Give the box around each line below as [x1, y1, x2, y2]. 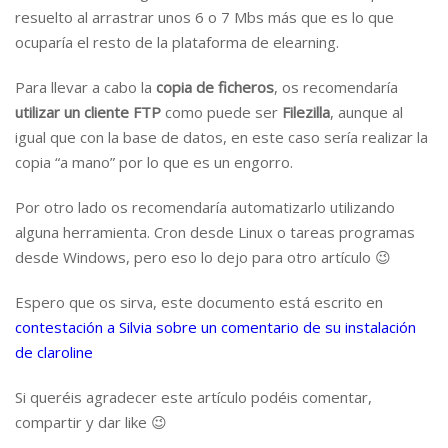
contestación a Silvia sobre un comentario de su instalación [15, 317, 416, 337]
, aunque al [330, 102, 403, 122]
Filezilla [282, 102, 330, 122]
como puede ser [161, 102, 282, 122]
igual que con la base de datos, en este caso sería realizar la [15, 127, 428, 147]
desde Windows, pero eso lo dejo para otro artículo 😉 [15, 247, 391, 267]
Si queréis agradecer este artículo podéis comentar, [15, 387, 372, 407]
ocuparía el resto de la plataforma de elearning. [15, 32, 339, 52]
